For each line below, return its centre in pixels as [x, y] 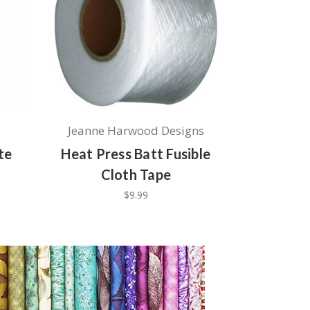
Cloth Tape [136, 174]
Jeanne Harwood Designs [136, 130]
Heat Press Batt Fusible [136, 153]
